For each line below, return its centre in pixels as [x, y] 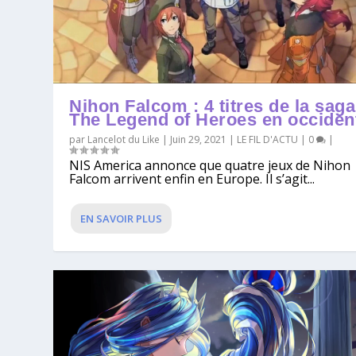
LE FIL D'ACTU [268, 140]
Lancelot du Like [124, 140]
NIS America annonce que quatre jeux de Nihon [210, 166]
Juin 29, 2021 [199, 140]
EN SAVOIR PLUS [122, 219]
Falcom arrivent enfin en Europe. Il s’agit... [192, 179]
